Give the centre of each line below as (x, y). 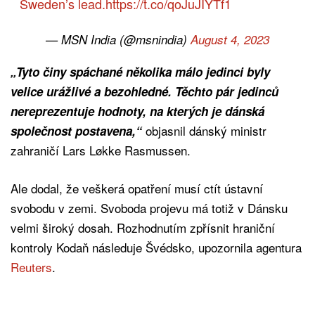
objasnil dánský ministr (204, 130)
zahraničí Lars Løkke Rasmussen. (101, 150)
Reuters (31, 266)
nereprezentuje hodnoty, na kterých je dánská (137, 111)
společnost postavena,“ (76, 130)
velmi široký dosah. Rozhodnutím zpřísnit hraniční (143, 227)
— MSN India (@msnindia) (118, 39)
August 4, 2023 (230, 39)
